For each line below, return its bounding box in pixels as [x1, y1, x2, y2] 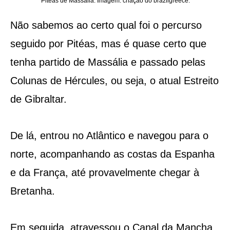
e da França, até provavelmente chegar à [10, 166, 199, 178]
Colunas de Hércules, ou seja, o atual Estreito [10, 74, 219, 86]
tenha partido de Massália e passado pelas [10, 56, 205, 68]
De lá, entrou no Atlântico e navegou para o [10, 129, 208, 141]
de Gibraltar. [10, 93, 67, 105]
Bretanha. [10, 185, 55, 197]
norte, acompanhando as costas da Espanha [10, 148, 215, 160]
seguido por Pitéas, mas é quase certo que [10, 37, 206, 49]
